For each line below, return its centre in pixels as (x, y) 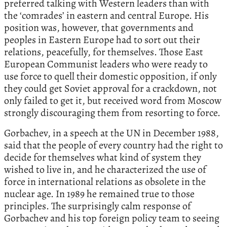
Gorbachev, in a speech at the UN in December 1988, (111, 133)
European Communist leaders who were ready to (106, 64)
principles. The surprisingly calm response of (98, 206)
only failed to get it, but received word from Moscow (113, 101)
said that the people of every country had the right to (113, 145)
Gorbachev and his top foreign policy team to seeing (112, 218)
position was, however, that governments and (99, 28)
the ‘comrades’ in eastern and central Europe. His (106, 16)
